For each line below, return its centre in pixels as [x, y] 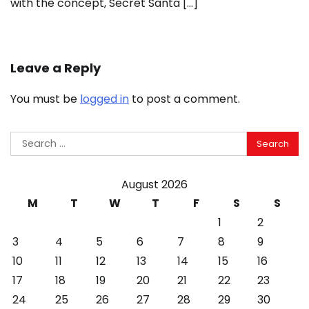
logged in [104, 99]
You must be [45, 99]
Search [29, 139]
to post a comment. [185, 99]
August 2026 [154, 185]
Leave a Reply [56, 68]
